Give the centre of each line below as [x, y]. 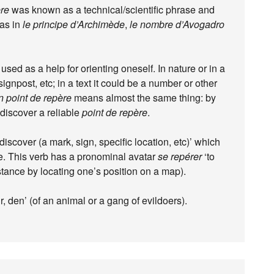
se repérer [180, 156]
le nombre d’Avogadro [177, 24]
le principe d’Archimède [74, 24]
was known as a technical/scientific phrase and [112, 9]
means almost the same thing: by [144, 98]
